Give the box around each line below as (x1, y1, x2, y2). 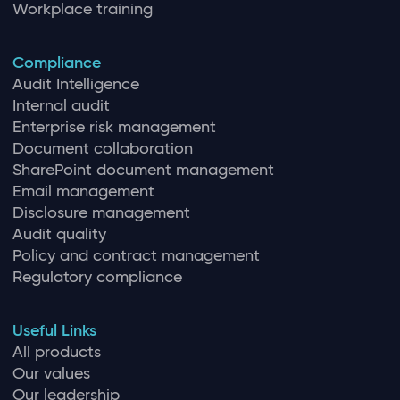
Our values (12, 362, 90, 383)
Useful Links (12, 320, 96, 340)
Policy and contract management (12, 245, 260, 265)
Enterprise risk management (12, 116, 216, 137)
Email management (12, 180, 154, 201)
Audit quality (12, 223, 106, 244)
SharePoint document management (12, 159, 274, 179)
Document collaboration (12, 137, 193, 158)
